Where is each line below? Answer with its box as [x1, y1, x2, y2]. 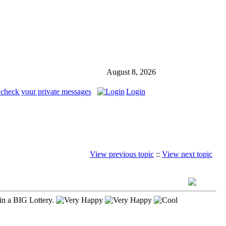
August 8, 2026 [106, 68, 156, 76]
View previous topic [90, 149, 154, 158]
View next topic [162, 149, 212, 158]
